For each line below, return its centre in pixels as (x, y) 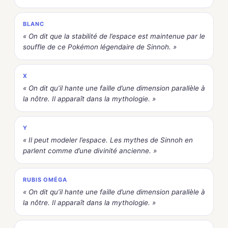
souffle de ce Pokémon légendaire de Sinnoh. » (100, 47)
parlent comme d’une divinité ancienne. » (90, 151)
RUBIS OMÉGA (45, 180)
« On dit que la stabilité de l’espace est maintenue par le (114, 36)
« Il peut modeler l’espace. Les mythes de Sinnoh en (108, 140)
